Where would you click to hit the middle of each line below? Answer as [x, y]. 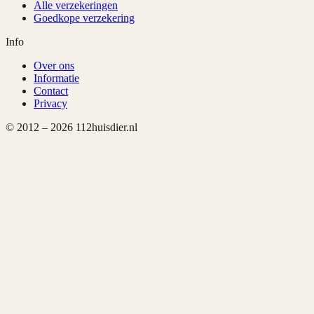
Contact [51, 91]
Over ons [54, 66]
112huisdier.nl [105, 128]
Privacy [50, 104]
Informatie [56, 78]
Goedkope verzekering [84, 18]
